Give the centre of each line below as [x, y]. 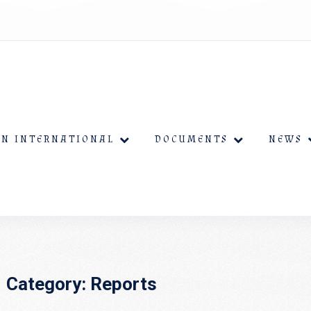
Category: [48, 284]
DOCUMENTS [192, 140]
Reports [124, 284]
